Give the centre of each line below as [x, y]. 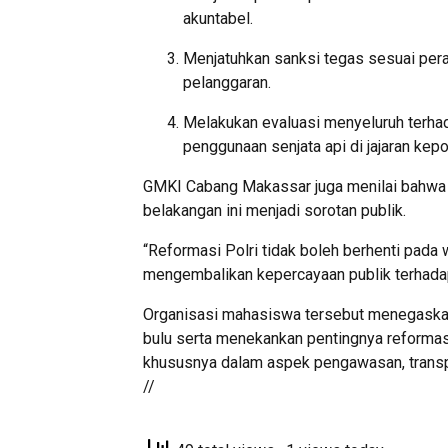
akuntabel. [218, 18]
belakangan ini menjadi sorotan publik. [274, 210]
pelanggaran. [227, 82]
